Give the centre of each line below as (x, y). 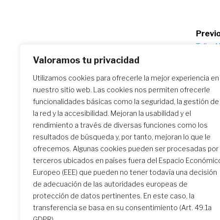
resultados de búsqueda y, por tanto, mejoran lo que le (122, 137)
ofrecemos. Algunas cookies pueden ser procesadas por (126, 149)
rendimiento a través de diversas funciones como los (120, 125)
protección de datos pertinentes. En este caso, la (114, 196)
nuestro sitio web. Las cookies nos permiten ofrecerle (122, 90)
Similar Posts (87, 98)
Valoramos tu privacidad (86, 60)
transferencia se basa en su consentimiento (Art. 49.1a (122, 207)
